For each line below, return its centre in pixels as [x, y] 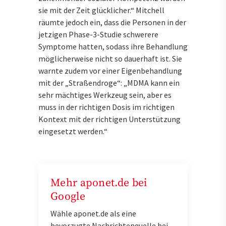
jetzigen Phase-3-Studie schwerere [98, 35]
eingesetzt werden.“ [73, 131]
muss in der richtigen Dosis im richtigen [106, 107]
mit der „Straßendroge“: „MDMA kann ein [109, 83]
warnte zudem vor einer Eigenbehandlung [110, 71]
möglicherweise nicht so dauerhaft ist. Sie [110, 59]
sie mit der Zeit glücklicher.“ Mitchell [101, 10]
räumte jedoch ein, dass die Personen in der [112, 22]
